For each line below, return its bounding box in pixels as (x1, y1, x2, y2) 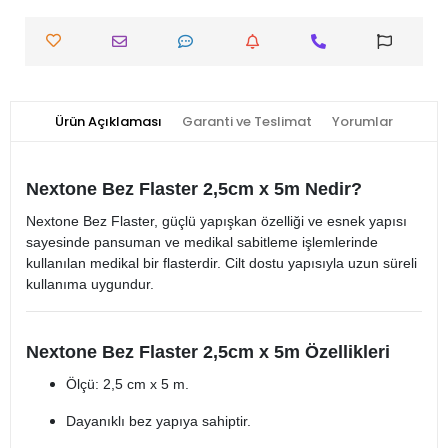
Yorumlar (332, 112, 393, 132)
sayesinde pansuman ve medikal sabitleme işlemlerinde (26, 234, 378, 251)
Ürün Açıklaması (55, 112, 162, 132)
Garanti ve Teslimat (182, 112, 312, 132)
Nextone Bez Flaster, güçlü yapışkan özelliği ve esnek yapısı (26, 213, 407, 230)
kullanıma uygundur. (26, 276, 154, 293)
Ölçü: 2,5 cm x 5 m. (66, 376, 189, 393)
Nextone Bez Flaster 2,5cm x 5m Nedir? (26, 179, 362, 200)
